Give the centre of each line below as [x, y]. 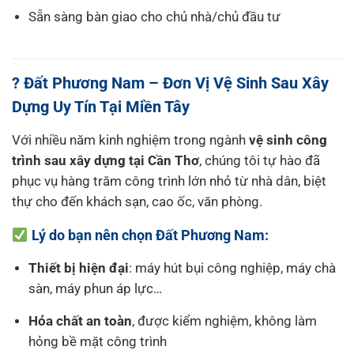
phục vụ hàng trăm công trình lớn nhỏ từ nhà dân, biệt [169, 182]
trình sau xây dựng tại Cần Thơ [105, 161]
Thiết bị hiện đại [79, 269]
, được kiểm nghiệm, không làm [225, 322]
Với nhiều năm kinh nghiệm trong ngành [130, 141]
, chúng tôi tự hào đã [260, 161]
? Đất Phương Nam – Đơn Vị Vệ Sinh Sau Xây [170, 83]
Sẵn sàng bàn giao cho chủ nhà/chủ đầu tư [155, 17]
